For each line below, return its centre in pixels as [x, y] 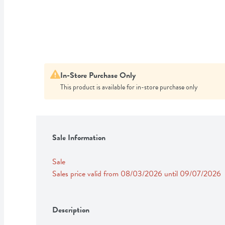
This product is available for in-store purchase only [129, 87]
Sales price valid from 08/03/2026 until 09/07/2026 [137, 174]
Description [71, 210]
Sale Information [79, 137]
